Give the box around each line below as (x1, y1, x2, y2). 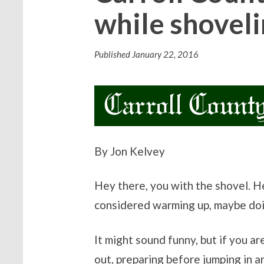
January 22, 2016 (130, 48, 199, 60)
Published (94, 48, 130, 60)
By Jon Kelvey (94, 144, 165, 158)
